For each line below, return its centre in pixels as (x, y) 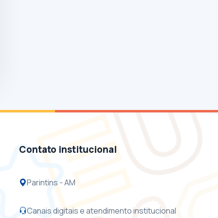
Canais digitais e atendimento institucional (101, 210)
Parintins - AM (51, 182)
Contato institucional (68, 149)
